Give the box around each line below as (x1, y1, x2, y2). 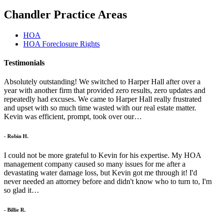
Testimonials (4, 58, 45, 67)
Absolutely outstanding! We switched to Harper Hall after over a (4, 77, 201, 86)
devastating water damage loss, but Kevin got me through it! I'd (4, 169, 197, 177)
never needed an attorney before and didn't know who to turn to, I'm (4, 177, 212, 186)
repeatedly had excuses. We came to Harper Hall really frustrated (4, 95, 201, 104)
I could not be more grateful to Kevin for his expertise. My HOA (4, 151, 201, 160)
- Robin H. (4, 133, 29, 139)
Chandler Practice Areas (4, 8, 127, 21)
